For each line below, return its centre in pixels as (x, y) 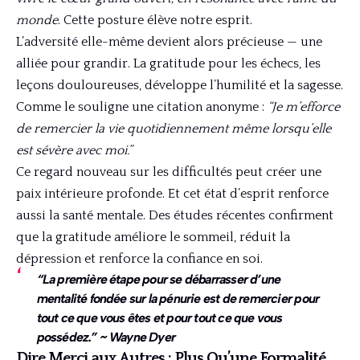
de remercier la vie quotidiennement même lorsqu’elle (174, 128)
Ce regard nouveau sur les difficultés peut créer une (169, 172)
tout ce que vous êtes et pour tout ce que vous (160, 317)
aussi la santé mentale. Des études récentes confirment (175, 215)
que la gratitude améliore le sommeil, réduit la (153, 237)
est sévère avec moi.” (74, 150)
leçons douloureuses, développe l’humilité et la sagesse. (180, 85)
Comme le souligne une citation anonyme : (142, 106)
